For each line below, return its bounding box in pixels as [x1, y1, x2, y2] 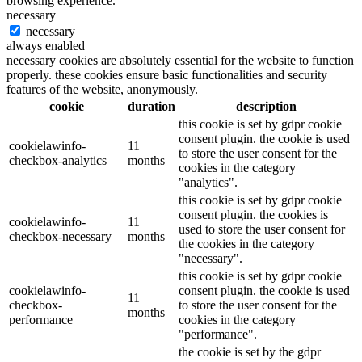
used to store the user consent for [179, 222, 345, 237]
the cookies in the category [179, 237, 314, 251]
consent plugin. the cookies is [179, 208, 328, 222]
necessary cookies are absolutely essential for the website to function [6, 53, 354, 68]
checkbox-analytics [9, 154, 107, 168]
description [235, 99, 297, 114]
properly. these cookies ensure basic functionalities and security [6, 68, 327, 82]
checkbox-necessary [9, 229, 112, 244]
